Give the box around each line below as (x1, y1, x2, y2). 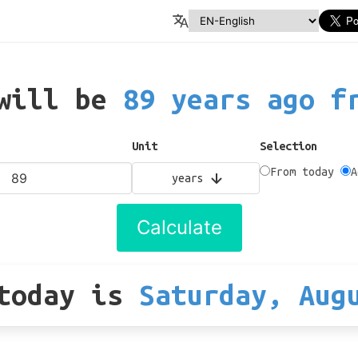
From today (269, 165, 334, 178)
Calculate (136, 216, 222, 239)
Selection (259, 140, 317, 153)
